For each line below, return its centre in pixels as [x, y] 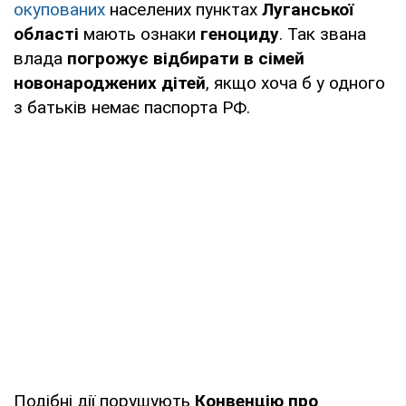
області [46, 34]
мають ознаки [140, 34]
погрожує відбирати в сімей [186, 58]
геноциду [240, 34]
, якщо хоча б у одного [295, 82]
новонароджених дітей [110, 82]
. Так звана [323, 34]
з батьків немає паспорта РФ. [132, 107]
